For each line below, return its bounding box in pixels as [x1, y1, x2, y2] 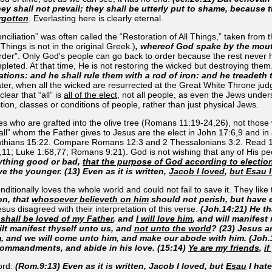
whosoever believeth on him [32, 194, 149, 204]
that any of [203, 146, 246, 157]
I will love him [136, 213, 192, 223]
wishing [172, 146, 203, 157]
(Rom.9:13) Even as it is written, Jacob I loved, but [15, 260, 226, 271]
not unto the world [134, 223, 211, 233]
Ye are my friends [188, 242, 259, 253]
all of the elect [64, 89, 117, 100]
